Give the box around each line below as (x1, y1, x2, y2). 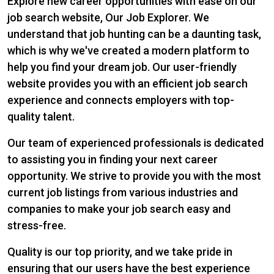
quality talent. (7, 110, 75, 123)
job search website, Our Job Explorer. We (7, 11, 209, 24)
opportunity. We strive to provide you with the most (7, 169, 261, 182)
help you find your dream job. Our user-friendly (7, 61, 237, 73)
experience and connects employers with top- (7, 94, 234, 106)
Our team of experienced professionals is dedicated (7, 136, 264, 149)
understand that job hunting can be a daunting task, (7, 28, 261, 40)
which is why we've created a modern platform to (7, 44, 250, 57)
